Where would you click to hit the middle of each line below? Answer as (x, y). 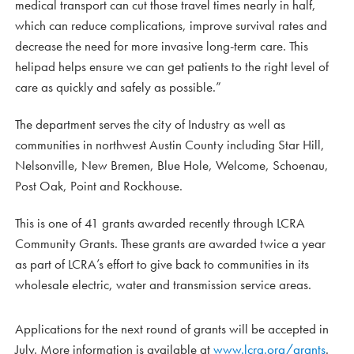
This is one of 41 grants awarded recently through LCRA (160, 222)
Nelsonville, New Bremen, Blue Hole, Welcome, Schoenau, (172, 165)
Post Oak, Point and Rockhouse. (99, 185)
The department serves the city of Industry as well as (150, 124)
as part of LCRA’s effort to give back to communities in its (162, 264)
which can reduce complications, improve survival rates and (171, 25)
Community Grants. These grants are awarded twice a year (170, 243)
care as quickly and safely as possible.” (118, 87)
